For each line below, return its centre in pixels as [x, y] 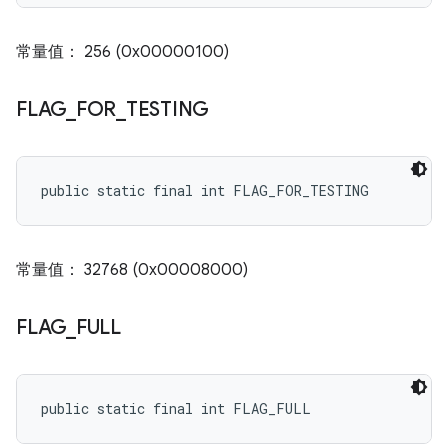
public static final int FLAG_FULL [176, 408]
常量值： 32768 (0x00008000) [132, 270]
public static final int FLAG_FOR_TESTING [205, 190]
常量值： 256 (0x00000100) [122, 52]
